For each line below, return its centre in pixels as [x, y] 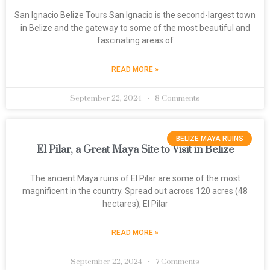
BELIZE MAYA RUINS [209, 139]
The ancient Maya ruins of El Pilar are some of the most [135, 178]
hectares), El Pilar [135, 204]
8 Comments [177, 98]
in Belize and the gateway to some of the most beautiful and [135, 28]
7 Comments [177, 262]
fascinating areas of [135, 40]
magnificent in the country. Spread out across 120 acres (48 [135, 191]
